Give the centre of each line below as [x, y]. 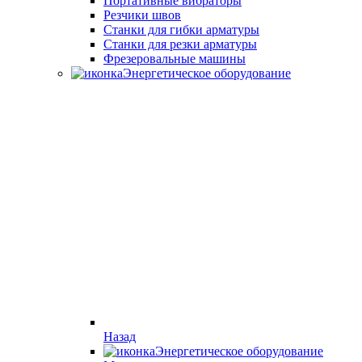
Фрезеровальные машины [175, 59]
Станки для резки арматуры [180, 44]
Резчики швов [142, 15]
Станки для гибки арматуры [181, 29]
